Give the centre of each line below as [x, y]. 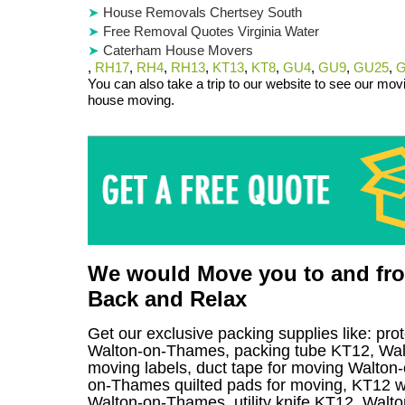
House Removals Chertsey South [202, 12]
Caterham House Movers [178, 50]
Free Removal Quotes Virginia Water [211, 31]
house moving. [131, 100]
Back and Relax [167, 298]
